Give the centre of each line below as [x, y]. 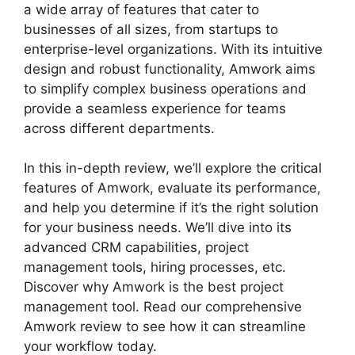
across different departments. [119, 128]
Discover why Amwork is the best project [154, 287]
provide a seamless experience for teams [155, 108]
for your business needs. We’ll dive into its [158, 228]
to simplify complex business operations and [165, 88]
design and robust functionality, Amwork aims [170, 69]
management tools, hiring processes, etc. [155, 267]
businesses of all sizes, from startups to [151, 29]
